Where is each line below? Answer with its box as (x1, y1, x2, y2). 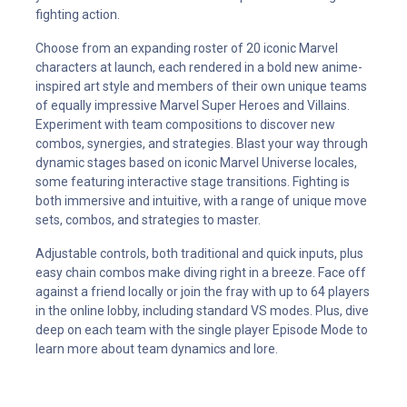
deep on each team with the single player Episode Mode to (35, 323, 368, 338)
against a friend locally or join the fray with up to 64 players (35, 284, 370, 300)
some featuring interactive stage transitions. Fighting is (35, 174, 350, 190)
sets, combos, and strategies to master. (35, 213, 263, 228)
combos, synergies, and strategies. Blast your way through (35, 136, 368, 152)
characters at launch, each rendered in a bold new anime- (35, 60, 362, 75)
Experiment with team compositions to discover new (35, 117, 335, 133)
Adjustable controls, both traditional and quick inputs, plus (35, 246, 363, 262)
